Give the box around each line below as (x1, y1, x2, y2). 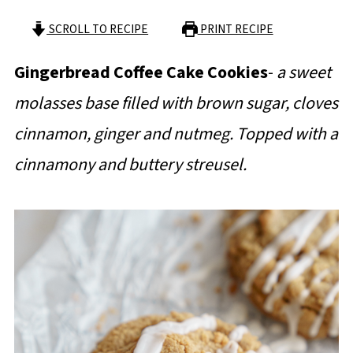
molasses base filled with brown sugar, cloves (13, 91, 338, 116)
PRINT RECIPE (197, 20, 273, 38)
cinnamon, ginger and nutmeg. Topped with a (13, 121, 338, 147)
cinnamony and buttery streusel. (13, 152, 250, 177)
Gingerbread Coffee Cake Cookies (13, 60, 268, 85)
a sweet (276, 60, 331, 85)
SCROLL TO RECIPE (46, 20, 149, 38)
